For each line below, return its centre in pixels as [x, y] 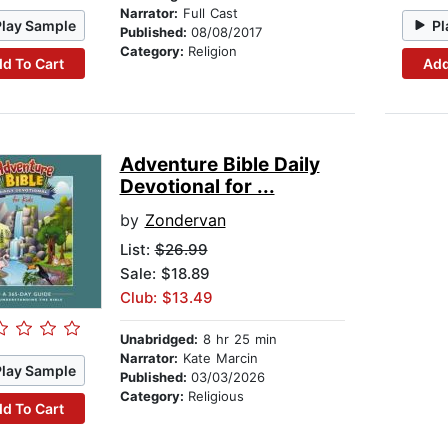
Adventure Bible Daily [219, 165]
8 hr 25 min [237, 339]
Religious [215, 396]
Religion [212, 51]
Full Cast [207, 13]
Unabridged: [158, 339]
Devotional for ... [197, 187]
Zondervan [185, 220]
